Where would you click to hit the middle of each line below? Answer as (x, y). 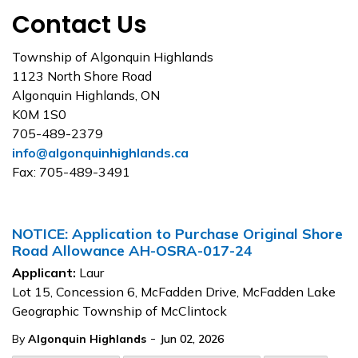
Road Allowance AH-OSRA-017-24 (132, 251)
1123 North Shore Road (82, 76)
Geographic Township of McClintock (119, 311)
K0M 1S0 (39, 114)
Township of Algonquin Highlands (113, 57)
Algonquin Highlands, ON (86, 95)
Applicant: (46, 272)
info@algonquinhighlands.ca (100, 153)
